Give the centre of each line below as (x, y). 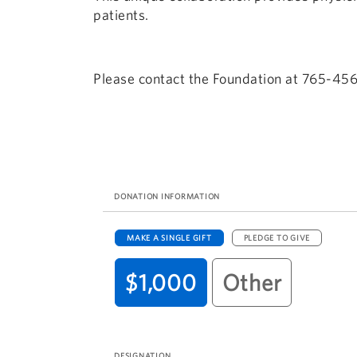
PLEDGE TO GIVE (277, 237)
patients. (121, 14)
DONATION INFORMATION (167, 196)
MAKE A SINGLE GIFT (169, 237)
